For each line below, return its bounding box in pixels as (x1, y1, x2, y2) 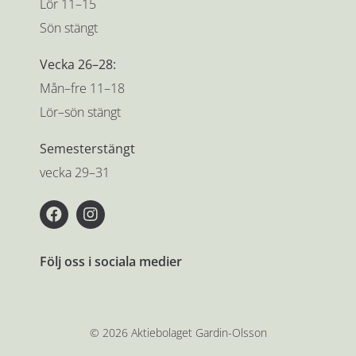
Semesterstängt (39, 139, 135, 157)
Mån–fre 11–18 (39, 79, 125, 97)
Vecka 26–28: (39, 55, 116, 73)
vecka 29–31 (39, 163, 110, 181)
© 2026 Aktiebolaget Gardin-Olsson (89, 324, 267, 340)
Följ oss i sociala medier (39, 252, 182, 270)
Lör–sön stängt (39, 103, 121, 121)
